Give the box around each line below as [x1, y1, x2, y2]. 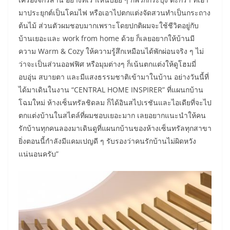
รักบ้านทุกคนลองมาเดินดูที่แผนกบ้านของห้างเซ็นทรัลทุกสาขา [18, 123, 212, 133]
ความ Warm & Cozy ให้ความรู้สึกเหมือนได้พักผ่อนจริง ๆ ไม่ [18, 46, 204, 56]
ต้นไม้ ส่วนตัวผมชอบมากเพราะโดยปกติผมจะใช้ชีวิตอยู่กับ [18, 21, 199, 31]
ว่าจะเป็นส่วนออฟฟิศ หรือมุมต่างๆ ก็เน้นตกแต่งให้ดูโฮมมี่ [18, 59, 196, 69]
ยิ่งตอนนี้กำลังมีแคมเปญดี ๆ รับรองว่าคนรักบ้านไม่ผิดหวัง [18, 136, 196, 146]
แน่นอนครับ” [18, 149, 59, 159]
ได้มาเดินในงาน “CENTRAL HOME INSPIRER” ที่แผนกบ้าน [18, 85, 203, 95]
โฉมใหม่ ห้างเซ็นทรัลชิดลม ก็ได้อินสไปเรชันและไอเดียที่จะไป [18, 98, 212, 108]
